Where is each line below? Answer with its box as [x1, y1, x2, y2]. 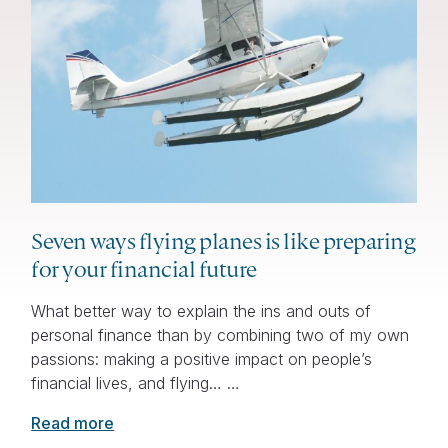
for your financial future [31, 253, 257, 283]
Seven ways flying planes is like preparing [31, 225, 416, 255]
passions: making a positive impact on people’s [31, 348, 373, 369]
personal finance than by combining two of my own [31, 324, 410, 345]
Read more [31, 412, 115, 433]
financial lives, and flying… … [31, 372, 241, 393]
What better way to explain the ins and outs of [31, 300, 372, 321]
